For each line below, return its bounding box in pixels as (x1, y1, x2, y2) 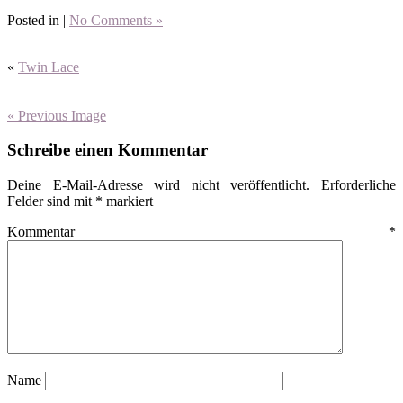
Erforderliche (321, 177, 397, 193)
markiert (103, 193, 153, 210)
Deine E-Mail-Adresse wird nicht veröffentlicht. (7, 177, 310, 193)
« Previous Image (7, 107, 106, 123)
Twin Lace (18, 58, 79, 75)
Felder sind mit (7, 193, 95, 210)
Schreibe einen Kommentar (7, 140, 208, 160)
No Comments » (69, 12, 163, 28)
